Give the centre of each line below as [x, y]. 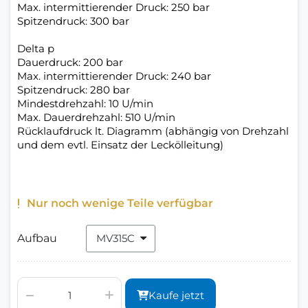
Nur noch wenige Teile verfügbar [120, 203]
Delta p [36, 48]
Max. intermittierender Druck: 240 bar [114, 76]
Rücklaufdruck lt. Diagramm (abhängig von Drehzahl [153, 131]
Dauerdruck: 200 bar [70, 62]
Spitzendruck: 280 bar [74, 89]
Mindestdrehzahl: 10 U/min [85, 103]
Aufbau [37, 238]
